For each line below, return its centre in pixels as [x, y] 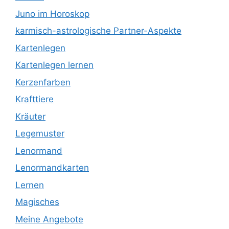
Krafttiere [35, 99]
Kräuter [30, 116]
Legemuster [40, 134]
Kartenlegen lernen [54, 65]
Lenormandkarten [52, 168]
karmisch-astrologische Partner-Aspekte [98, 31]
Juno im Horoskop [52, 14]
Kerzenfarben [43, 82]
